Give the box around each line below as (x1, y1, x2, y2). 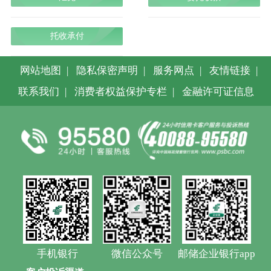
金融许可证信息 (182, 85, 255, 97)
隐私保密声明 (76, 64, 139, 76)
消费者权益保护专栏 (74, 85, 168, 97)
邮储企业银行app (177, 248, 255, 260)
